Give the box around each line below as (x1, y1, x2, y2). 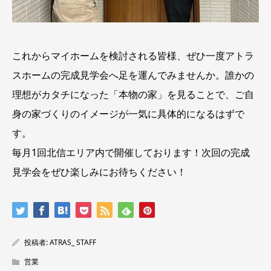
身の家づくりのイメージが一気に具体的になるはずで (12, 106, 244, 120)
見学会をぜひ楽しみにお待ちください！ (12, 165, 186, 178)
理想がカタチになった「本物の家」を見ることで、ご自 (12, 87, 254, 101)
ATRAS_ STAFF (50, 237, 96, 247)
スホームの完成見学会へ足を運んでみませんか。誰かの (12, 68, 254, 82)
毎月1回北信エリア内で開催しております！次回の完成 (12, 145, 250, 159)
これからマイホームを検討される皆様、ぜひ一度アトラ (12, 48, 254, 62)
